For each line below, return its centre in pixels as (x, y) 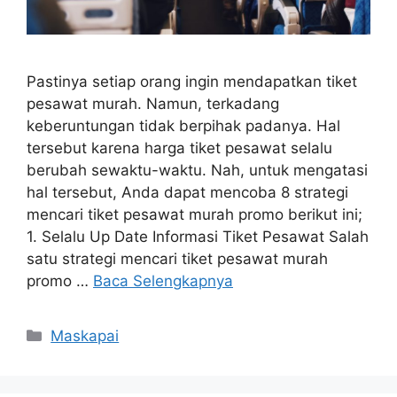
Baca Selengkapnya (163, 280)
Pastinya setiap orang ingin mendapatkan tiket (192, 81)
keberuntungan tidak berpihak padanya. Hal (183, 125)
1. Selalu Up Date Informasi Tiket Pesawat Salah (198, 236)
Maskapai (85, 335)
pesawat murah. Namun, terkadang (153, 103)
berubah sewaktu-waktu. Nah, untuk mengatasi (197, 170)
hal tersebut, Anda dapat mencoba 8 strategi (187, 192)
